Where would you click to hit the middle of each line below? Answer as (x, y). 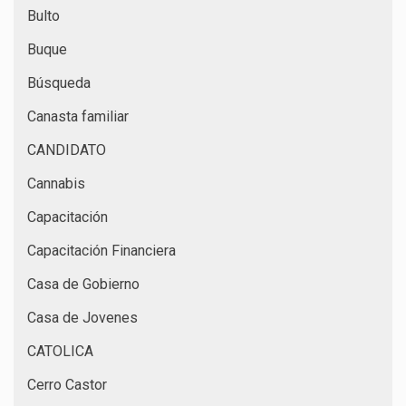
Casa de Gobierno (83, 284)
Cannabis (56, 183)
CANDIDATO (67, 150)
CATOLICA (60, 351)
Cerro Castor (67, 384)
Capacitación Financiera (101, 250)
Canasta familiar (78, 116)
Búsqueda (59, 82)
